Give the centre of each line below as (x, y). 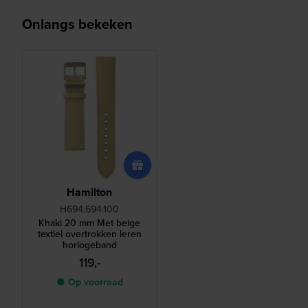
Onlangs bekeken (77, 23)
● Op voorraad (89, 282)
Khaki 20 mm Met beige (90, 223)
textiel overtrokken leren (89, 234)
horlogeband (89, 245)
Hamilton (90, 192)
